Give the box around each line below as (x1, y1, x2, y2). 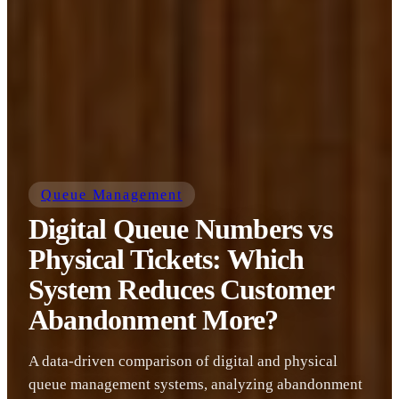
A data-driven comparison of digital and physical (28, 353, 338, 370)
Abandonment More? (28, 304, 279, 337)
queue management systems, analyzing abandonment (28, 376, 362, 393)
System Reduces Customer (28, 273, 334, 306)
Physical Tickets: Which (28, 243, 305, 276)
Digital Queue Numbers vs (28, 213, 332, 246)
